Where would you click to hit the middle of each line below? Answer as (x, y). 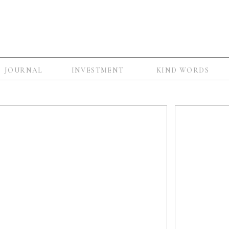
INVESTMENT (98, 70)
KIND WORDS (183, 70)
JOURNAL (24, 70)
